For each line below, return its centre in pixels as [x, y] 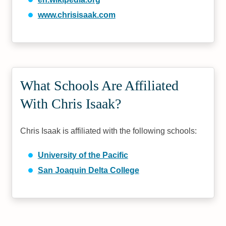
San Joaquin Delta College [88, 170]
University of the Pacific [83, 155]
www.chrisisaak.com [76, 15]
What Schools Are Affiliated [100, 86]
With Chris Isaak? [71, 104]
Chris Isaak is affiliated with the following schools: [109, 131]
